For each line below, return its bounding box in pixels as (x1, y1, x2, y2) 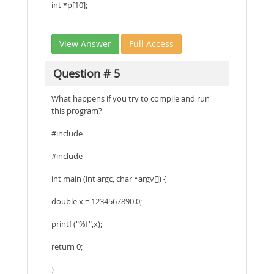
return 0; (51, 241, 83, 252)
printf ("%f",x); (51, 218, 102, 229)
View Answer (59, 38, 111, 50)
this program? (51, 105, 102, 116)
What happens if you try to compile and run (51, 93, 210, 104)
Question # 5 (53, 65, 120, 81)
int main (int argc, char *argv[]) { (51, 173, 166, 184)
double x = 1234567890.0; (51, 196, 142, 207)
